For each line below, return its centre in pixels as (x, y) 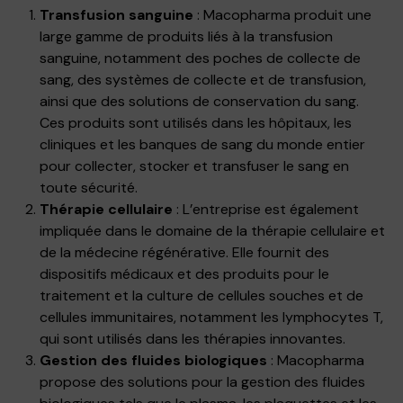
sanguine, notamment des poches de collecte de (200, 58)
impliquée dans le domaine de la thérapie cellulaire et (212, 230)
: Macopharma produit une (282, 14)
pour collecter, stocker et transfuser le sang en (194, 166)
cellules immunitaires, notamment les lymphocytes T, (211, 317)
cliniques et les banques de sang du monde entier (202, 144)
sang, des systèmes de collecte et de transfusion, (203, 79)
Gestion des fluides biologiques (153, 360)
